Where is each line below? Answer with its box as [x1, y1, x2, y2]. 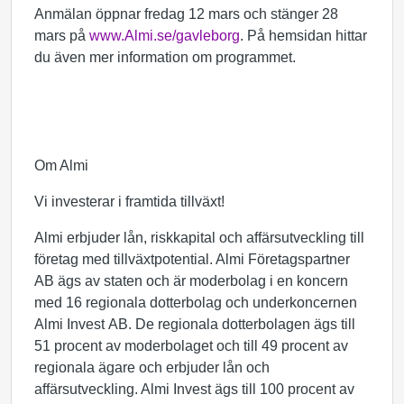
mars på [34, 28, 89, 43]
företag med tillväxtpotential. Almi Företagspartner [34, 252, 350, 267]
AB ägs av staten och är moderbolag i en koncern [34, 273, 348, 289]
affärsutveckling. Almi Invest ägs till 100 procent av [34, 381, 354, 397]
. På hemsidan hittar [240, 28, 367, 43]
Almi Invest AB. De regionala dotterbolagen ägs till [34, 317, 355, 332]
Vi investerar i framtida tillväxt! [34, 194, 225, 209]
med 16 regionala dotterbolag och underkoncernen [34, 295, 357, 310]
